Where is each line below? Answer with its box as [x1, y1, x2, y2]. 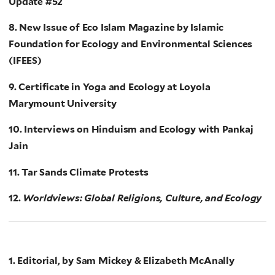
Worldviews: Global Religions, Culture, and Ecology [23, 192, 262, 204]
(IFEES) [9, 55, 44, 67]
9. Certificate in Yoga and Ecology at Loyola [9, 80, 211, 93]
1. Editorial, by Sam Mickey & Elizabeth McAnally [9, 254, 234, 266]
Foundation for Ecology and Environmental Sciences [9, 38, 253, 50]
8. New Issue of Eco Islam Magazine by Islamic [9, 21, 224, 34]
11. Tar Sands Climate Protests [9, 166, 151, 178]
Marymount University [9, 97, 117, 109]
